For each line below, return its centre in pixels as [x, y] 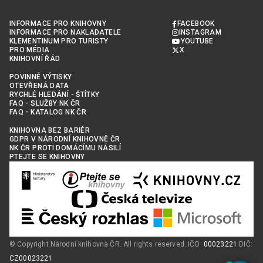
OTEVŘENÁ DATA [39, 86]
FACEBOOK [196, 23]
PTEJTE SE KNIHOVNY [47, 157]
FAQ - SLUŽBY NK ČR [45, 103]
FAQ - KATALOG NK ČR [48, 112]
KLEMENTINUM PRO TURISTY [59, 41]
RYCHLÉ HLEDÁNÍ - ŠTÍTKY [55, 95]
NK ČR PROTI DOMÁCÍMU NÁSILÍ [65, 148]
